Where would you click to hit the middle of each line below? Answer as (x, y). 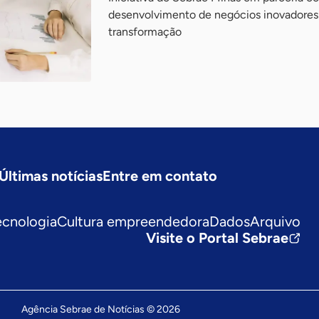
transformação (145, 32)
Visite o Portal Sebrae (217, 238)
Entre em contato (160, 176)
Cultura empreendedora (133, 221)
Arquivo (275, 221)
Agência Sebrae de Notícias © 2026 (100, 309)
